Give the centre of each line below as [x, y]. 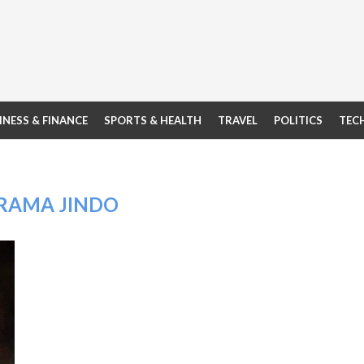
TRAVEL [238, 120]
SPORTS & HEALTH [153, 120]
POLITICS [298, 120]
